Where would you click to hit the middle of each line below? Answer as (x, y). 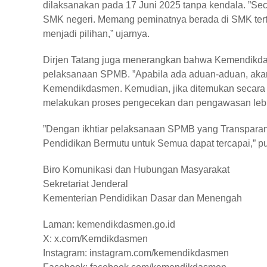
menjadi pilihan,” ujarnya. (96, 34)
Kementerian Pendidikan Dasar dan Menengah (142, 198)
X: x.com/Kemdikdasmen (95, 239)
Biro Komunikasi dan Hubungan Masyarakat (136, 170)
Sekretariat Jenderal (86, 184)
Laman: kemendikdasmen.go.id (109, 224)
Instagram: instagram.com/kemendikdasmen (136, 253)
